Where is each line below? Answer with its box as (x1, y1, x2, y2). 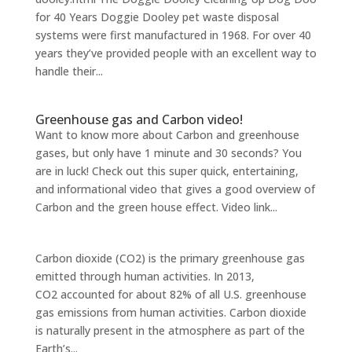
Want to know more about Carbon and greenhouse (35, 127, 299, 143)
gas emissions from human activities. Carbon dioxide (35, 305, 306, 321)
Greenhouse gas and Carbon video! (35, 111, 243, 129)
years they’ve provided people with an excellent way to (35, 46, 317, 61)
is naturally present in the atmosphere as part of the (35, 323, 305, 339)
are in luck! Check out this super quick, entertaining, (35, 163, 299, 179)
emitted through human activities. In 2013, (35, 269, 255, 284)
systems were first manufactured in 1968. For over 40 (35, 27, 311, 43)
